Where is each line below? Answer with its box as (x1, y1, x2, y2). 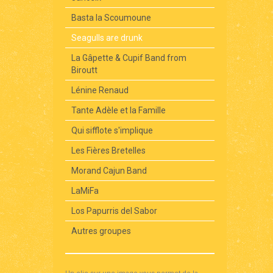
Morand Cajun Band (71, 165, 147, 175)
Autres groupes (71, 225, 131, 236)
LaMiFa (71, 185, 99, 196)
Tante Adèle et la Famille (71, 105, 166, 115)
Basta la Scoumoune (71, 12, 151, 23)
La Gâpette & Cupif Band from (71, 52, 186, 63)
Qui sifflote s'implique (71, 125, 153, 135)
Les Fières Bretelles (71, 145, 146, 155)
